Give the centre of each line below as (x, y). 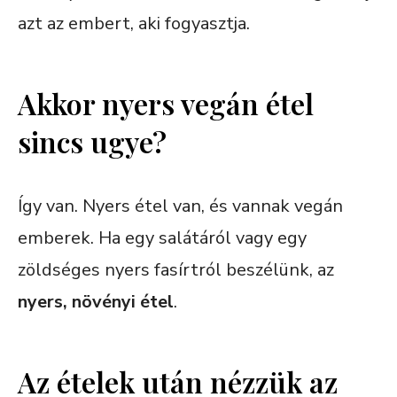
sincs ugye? (92, 141)
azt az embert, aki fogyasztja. (134, 23)
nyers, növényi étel (96, 301)
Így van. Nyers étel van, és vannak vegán (180, 206)
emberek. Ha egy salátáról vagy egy (162, 237)
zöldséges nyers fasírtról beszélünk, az (176, 269)
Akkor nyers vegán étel (166, 103)
